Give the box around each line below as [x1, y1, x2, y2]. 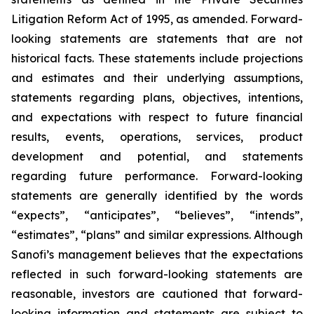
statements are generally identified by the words [11, 189, 303, 203]
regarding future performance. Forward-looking [11, 169, 303, 184]
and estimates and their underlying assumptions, [11, 71, 303, 86]
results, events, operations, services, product [11, 130, 303, 144]
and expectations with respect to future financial [11, 110, 303, 125]
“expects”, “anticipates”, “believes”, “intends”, [11, 208, 303, 223]
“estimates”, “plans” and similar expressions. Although [11, 228, 303, 243]
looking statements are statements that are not [11, 32, 303, 46]
